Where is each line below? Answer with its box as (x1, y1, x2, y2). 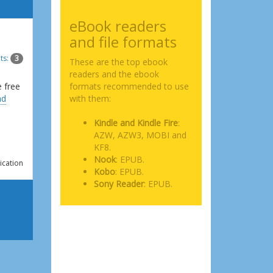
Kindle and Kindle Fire (93, 117, 178, 129)
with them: (69, 93, 111, 104)
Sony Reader (93, 178, 144, 190)
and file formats (69, 32, 177, 52)
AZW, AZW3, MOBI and (93, 129, 186, 141)
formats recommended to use (69, 80, 189, 92)
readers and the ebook (69, 68, 159, 80)
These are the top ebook (69, 56, 168, 68)
